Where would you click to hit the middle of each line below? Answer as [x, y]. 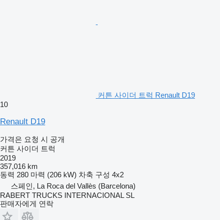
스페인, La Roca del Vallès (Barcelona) [73, 186]
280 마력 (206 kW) [47, 174]
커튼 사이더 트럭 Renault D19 [146, 95]
